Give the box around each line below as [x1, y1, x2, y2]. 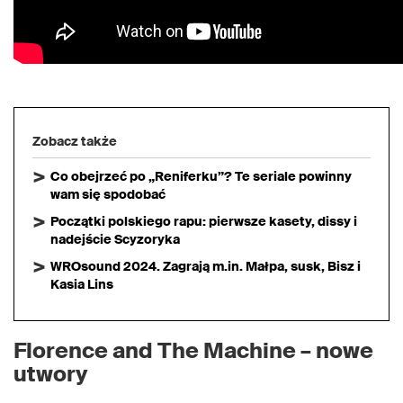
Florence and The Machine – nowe [13, 336, 373, 364]
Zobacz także [32, 133, 117, 149]
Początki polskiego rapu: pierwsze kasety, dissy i [50, 213, 357, 229]
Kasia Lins [50, 276, 113, 292]
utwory [13, 360, 88, 388]
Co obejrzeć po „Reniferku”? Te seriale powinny [50, 168, 352, 184]
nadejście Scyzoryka [50, 231, 180, 247]
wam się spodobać [50, 186, 166, 202]
